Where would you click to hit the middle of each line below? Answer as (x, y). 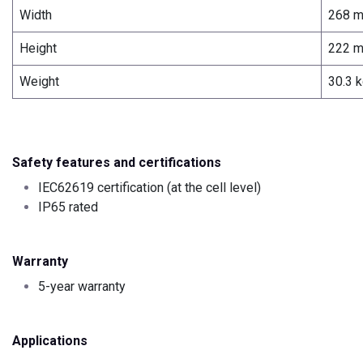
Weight (39, 82)
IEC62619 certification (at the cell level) (149, 188)
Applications (50, 341)
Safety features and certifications (117, 163)
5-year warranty (82, 287)
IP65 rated (68, 207)
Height (38, 49)
